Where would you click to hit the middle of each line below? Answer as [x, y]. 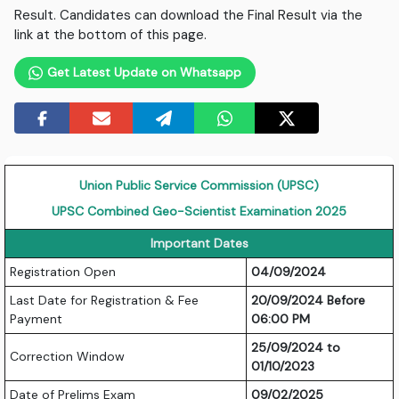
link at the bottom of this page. [111, 35]
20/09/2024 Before [309, 301]
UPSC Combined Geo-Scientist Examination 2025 [199, 212]
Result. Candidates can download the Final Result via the [189, 16]
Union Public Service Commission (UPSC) [199, 186]
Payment [37, 319]
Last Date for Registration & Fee [105, 301]
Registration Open [63, 272]
